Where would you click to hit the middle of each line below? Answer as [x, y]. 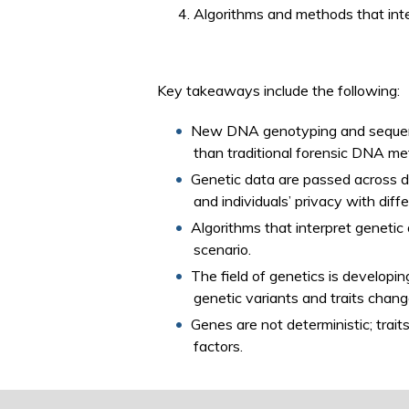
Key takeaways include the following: [278, 91]
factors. [218, 346]
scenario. [222, 250]
